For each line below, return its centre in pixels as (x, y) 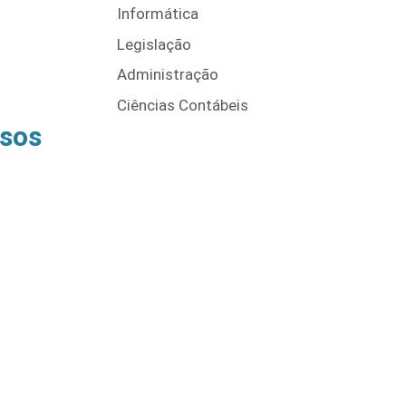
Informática (158, 14)
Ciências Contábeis (183, 105)
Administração (168, 74)
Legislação (154, 44)
